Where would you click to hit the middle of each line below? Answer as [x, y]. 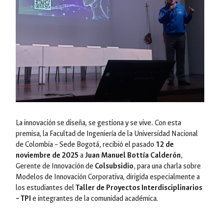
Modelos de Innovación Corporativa [69, 177]
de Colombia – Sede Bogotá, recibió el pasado [86, 144]
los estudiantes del [46, 188]
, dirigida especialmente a [161, 177]
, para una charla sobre [167, 166]
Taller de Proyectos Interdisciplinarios [139, 188]
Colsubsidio [114, 166]
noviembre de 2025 [47, 155]
